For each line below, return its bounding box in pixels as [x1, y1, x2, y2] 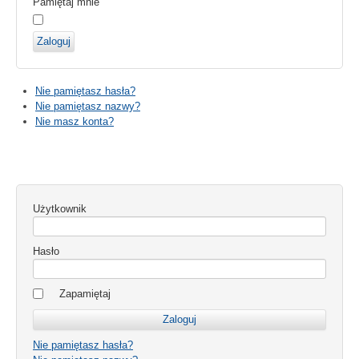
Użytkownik [33, 202, 87, 215]
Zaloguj [37, 34, 71, 47]
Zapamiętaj [59, 287, 111, 300]
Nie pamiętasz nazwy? [35, 99, 140, 112]
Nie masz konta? [35, 115, 114, 127]
